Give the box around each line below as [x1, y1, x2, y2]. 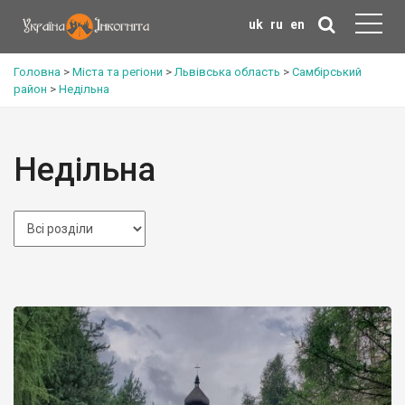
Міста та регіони [72, 65, 163, 79]
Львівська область [174, 65, 280, 79]
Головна [14, 65, 61, 79]
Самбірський [292, 65, 362, 79]
